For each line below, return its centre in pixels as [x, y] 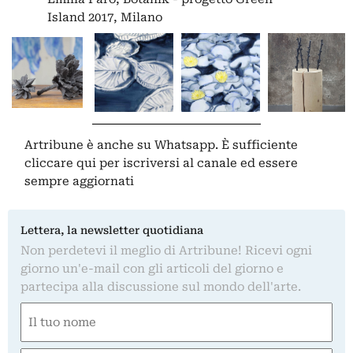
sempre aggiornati [80, 182]
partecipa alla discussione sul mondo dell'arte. [161, 287]
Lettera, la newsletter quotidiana [112, 230]
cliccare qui [61, 163]
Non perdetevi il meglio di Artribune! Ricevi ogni [166, 251]
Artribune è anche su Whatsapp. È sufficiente [162, 145]
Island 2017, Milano [105, 18]
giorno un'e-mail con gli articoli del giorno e [152, 269]
